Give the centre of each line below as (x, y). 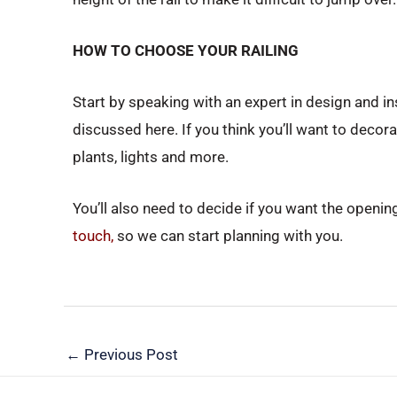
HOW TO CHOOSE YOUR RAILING (186, 50)
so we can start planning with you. (228, 236)
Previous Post (129, 355)
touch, (93, 236)
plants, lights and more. (151, 157)
